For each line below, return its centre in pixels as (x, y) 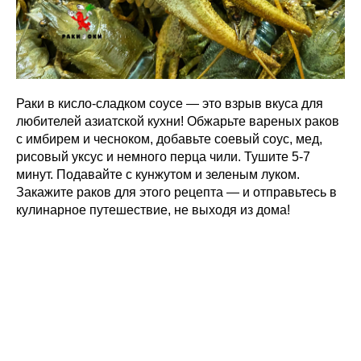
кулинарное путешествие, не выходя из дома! (153, 210)
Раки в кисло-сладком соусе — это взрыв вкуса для (170, 104)
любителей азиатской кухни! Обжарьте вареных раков (178, 122)
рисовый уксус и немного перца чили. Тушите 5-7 (163, 157)
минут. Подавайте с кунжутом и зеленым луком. (158, 175)
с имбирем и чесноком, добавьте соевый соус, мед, (169, 139)
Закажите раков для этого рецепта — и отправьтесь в (176, 193)
